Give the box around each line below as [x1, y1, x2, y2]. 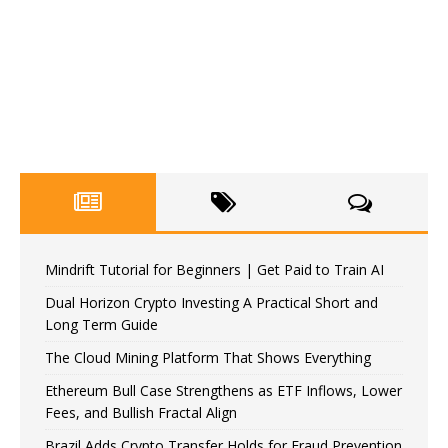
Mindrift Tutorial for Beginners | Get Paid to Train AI [45, 259, 384, 279]
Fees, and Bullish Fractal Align [45, 402, 237, 422]
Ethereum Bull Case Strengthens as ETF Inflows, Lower [45, 380, 402, 400]
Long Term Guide [45, 314, 158, 334]
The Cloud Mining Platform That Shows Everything [45, 347, 371, 367]
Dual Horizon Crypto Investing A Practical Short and [45, 292, 378, 312]
